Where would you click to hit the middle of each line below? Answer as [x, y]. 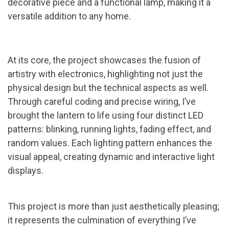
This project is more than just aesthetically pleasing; [113, 206]
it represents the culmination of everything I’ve [102, 220]
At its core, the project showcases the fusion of [104, 60]
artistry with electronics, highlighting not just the [105, 74]
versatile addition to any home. [69, 16]
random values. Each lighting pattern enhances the [110, 143]
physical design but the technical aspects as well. [108, 87]
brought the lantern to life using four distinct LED [106, 115]
